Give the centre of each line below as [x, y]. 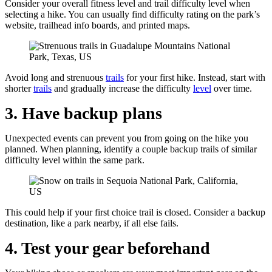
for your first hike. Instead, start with [195, 77]
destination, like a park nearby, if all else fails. [92, 223]
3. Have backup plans [83, 113]
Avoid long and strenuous [55, 77]
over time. [232, 88]
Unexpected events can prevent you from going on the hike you [127, 138]
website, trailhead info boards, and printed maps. [97, 25]
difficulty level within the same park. [75, 160]
